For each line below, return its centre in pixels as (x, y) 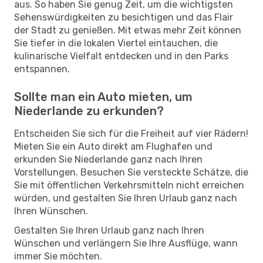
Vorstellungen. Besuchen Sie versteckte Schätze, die (131, 172)
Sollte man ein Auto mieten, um (103, 97)
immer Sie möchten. (58, 256)
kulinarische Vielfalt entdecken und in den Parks (121, 56)
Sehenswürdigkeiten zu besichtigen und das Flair (124, 17)
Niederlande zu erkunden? (89, 111)
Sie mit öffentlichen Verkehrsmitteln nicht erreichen (129, 185)
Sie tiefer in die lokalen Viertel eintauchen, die (116, 43)
